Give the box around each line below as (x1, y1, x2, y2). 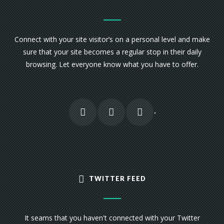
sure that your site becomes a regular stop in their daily (22, 47, 201, 56)
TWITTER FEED (88, 174, 146, 182)
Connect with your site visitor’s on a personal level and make (14, 34, 210, 44)
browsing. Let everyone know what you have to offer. (25, 59, 198, 69)
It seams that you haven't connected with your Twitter (24, 212, 200, 222)
